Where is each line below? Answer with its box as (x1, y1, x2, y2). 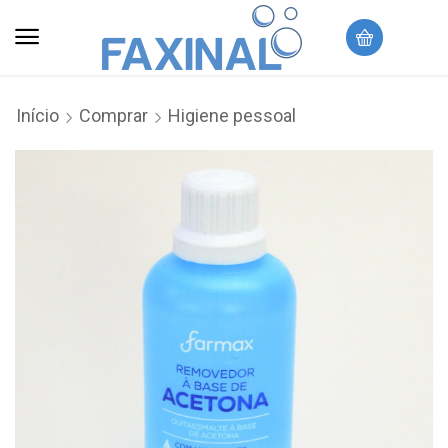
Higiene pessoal (168, 105, 296, 126)
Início (16, 105, 59, 126)
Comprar (79, 105, 148, 126)
